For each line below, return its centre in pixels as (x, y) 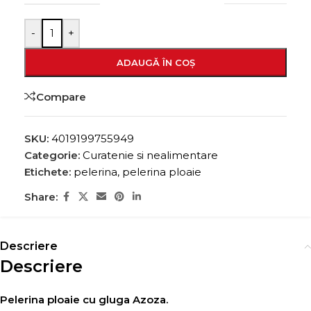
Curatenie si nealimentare (150, 155)
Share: (41, 196)
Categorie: (52, 155)
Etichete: (48, 172)
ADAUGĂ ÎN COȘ (155, 62)
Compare (61, 96)
